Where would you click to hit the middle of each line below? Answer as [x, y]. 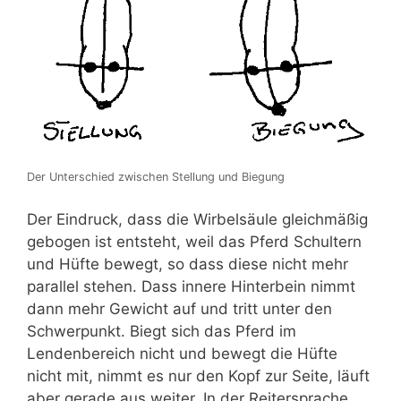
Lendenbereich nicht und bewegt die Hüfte [182, 353]
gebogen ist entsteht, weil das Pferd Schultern [194, 241]
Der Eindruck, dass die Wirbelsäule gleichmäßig [197, 219]
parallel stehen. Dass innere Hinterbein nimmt [191, 286]
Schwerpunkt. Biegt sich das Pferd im [162, 331]
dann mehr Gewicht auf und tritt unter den [179, 308]
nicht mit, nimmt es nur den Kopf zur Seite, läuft [198, 375]
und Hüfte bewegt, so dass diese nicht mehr [188, 264]
